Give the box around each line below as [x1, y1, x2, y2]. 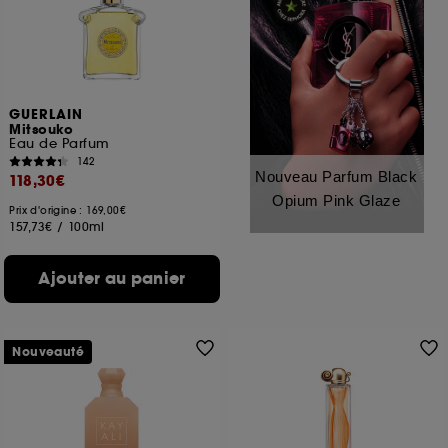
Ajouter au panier [38, 267, 186, 290]
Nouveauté [12, 344, 85, 360]
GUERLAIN [9, 106, 84, 124]
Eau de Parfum [9, 135, 110, 152]
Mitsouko [9, 121, 74, 139]
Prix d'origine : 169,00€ [9, 204, 127, 217]
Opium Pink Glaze [272, 192, 400, 209]
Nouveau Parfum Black [255, 168, 417, 185]
